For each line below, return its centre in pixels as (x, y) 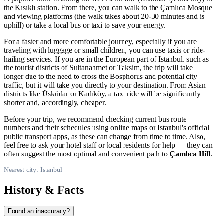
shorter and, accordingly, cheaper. (55, 102)
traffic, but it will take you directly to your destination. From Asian (105, 85)
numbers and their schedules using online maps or (81, 127)
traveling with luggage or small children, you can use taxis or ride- (105, 50)
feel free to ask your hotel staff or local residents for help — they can (108, 145)
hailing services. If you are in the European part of (81, 59)
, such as (196, 59)
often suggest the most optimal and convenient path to (87, 154)
